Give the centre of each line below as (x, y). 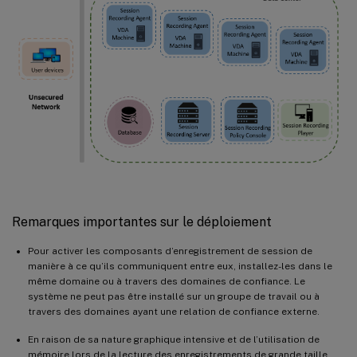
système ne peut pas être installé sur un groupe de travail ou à (174, 296)
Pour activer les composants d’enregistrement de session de (170, 251)
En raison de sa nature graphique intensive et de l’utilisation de (174, 339)
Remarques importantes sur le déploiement (142, 222)
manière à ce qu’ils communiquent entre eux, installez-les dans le (180, 266)
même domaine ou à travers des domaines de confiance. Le (167, 281)
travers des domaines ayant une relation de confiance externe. (174, 311)
